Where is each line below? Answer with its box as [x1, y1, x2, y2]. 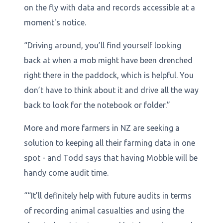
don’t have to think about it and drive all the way [24, 85, 199, 95]
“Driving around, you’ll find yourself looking [24, 40, 181, 50]
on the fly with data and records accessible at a [24, 2, 195, 12]
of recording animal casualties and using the [24, 206, 184, 215]
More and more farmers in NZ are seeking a [24, 123, 180, 132]
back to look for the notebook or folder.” [24, 100, 170, 110]
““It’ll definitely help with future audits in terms [24, 191, 192, 200]
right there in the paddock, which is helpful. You [24, 70, 194, 80]
